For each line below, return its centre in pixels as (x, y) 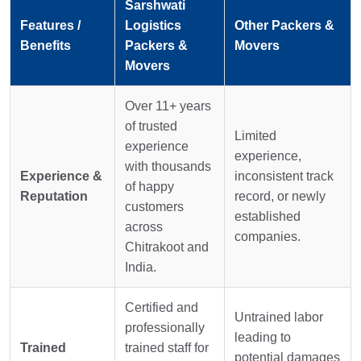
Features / (50, 25)
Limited (255, 135)
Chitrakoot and (167, 247)
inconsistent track (284, 176)
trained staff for (167, 347)
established (268, 216)
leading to (263, 337)
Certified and (162, 307)
